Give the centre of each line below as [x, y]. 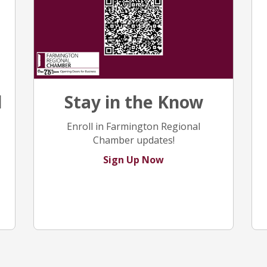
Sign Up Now [134, 160]
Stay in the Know [133, 102]
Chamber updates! [133, 140]
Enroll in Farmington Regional [134, 127]
